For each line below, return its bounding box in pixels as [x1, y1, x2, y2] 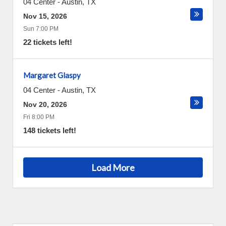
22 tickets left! [23, 38, 72, 46]
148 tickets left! [23, 126, 76, 135]
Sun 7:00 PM [23, 25, 59, 32]
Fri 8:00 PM [23, 114, 54, 121]
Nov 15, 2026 [23, 12, 67, 20]
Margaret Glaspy [23, 71, 81, 80]
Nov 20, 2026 [23, 100, 67, 108]
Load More [91, 161, 135, 173]
